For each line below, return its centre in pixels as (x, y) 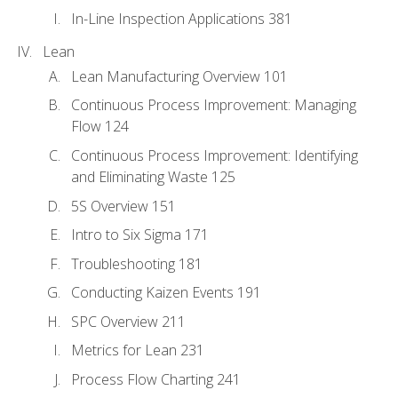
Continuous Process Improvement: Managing (214, 105)
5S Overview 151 (123, 206)
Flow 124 (100, 127)
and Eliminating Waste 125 (153, 177)
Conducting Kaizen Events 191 (166, 293)
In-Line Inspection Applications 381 (182, 18)
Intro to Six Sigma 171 (140, 235)
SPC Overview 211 (128, 321)
